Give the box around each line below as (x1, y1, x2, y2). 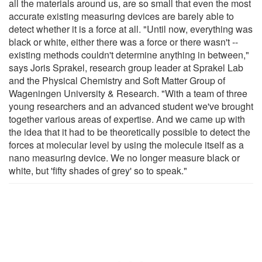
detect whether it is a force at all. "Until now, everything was (9, 22, 253, 36)
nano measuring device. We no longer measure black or (9, 150, 240, 164)
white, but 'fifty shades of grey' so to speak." (9, 163, 187, 177)
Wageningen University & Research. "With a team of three (9, 86, 247, 100)
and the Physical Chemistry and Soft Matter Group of (9, 73, 225, 87)
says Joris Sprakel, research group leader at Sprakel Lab (9, 60, 243, 74)
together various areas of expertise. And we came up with (9, 112, 245, 126)
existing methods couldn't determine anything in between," (9, 47, 249, 61)
